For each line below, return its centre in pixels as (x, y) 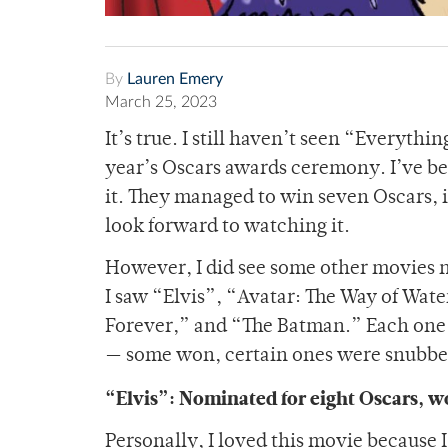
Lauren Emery (175, 79)
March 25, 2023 (161, 102)
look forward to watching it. (227, 228)
